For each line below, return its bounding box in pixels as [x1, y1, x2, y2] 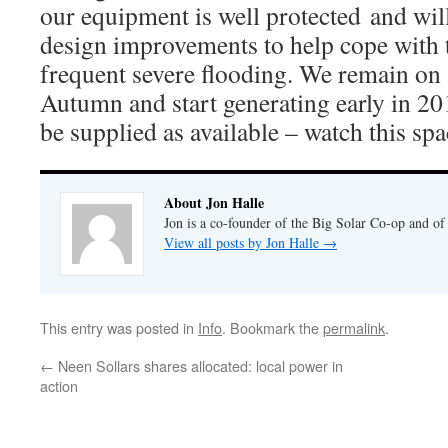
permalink [323, 317, 385, 338]
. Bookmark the [222, 317, 323, 338]
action [40, 375, 78, 396]
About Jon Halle [164, 192, 264, 213]
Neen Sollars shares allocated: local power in [54, 355, 343, 376]
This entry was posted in [40, 317, 198, 338]
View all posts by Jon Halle [164, 233, 323, 252]
